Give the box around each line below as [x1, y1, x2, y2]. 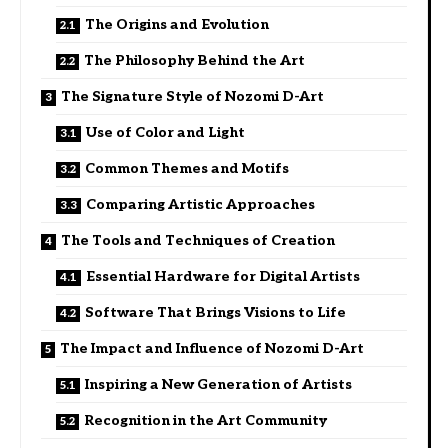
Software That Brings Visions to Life [85, 303, 346, 321]
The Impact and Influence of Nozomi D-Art [60, 339, 364, 357]
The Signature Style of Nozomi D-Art [61, 87, 324, 105]
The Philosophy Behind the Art [84, 51, 305, 69]
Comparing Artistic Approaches [86, 195, 315, 213]
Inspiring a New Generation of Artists [85, 375, 352, 393]
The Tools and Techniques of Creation [61, 231, 335, 249]
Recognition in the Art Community [84, 411, 327, 429]
